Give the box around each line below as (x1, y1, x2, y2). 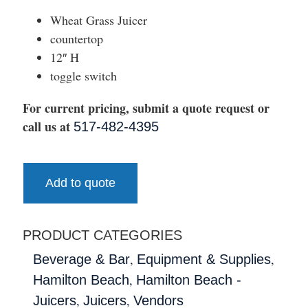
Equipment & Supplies (137, 251, 271, 267)
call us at (23, 117, 74, 135)
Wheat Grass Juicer (50, 11, 147, 28)
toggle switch (50, 67, 117, 84)
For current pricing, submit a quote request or (23, 98, 269, 117)
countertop (50, 30, 103, 47)
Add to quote (45, 175, 115, 190)
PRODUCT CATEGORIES (23, 227, 182, 243)
